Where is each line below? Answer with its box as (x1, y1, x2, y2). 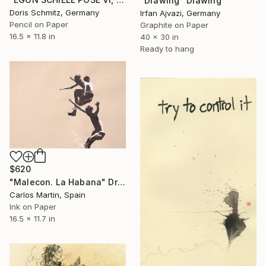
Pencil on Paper (9, 19, 68, 29)
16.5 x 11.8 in (9, 31, 55, 41)
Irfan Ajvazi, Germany (140, 8, 220, 18)
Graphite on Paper (140, 20, 208, 30)
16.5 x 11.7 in (9, 214, 55, 223)
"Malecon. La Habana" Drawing (117, 177, 125, 187)
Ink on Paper (9, 202, 56, 211)
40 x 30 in (140, 32, 179, 42)
